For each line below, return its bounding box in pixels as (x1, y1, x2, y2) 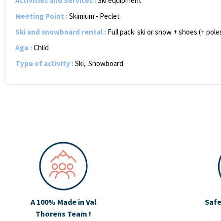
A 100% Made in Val (30, 197, 97, 207)
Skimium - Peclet (69, 11, 120, 21)
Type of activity (15, 59, 72, 68)
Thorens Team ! (36, 209, 92, 219)
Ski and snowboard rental (15, 27, 104, 37)
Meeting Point (15, 11, 66, 21)
